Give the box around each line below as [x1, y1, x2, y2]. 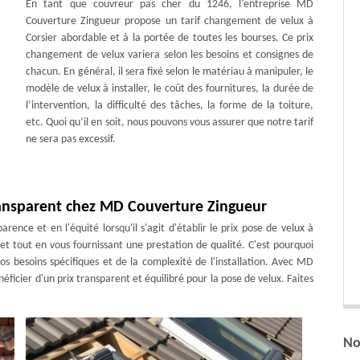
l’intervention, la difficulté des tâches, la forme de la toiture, [26, 100, 314, 112]
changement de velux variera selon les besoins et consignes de [26, 49, 314, 61]
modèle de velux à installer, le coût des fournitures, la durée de [26, 83, 314, 95]
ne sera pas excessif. [26, 133, 117, 145]
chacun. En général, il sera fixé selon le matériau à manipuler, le [26, 66, 314, 78]
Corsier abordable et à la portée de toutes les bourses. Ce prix [26, 32, 314, 44]
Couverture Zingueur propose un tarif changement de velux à [26, 15, 314, 27]
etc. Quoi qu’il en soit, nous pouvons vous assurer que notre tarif [26, 117, 314, 129]
